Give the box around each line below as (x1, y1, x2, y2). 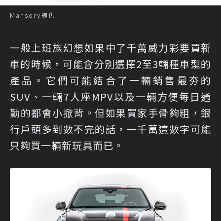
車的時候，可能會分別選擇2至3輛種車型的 (10, 57, 211, 72)
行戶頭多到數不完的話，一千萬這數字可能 (10, 122, 211, 137)
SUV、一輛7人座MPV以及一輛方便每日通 (10, 89, 211, 104)
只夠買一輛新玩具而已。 (10, 138, 124, 153)
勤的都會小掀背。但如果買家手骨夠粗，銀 (10, 106, 211, 120)
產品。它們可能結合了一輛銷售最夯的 (10, 73, 211, 88)
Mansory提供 (10, 10, 56, 20)
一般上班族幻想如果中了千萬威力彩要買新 (10, 40, 211, 55)
